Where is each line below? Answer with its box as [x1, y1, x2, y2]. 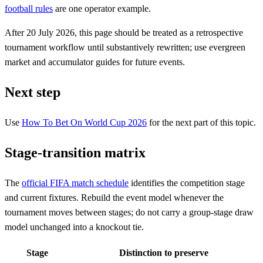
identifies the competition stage [129, 177, 245, 188]
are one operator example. [53, 3, 151, 14]
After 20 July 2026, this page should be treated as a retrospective [5, 27, 243, 38]
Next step [5, 84, 60, 100]
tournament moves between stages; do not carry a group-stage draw [5, 207, 254, 217]
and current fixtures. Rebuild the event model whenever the [5, 192, 224, 203]
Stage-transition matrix [5, 144, 146, 160]
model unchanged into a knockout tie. [5, 221, 144, 232]
